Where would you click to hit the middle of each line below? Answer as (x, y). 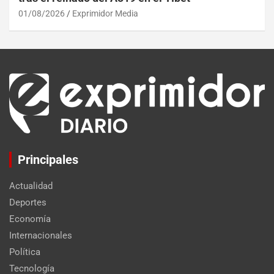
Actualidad (31, 186)
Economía (30, 219)
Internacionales (41, 235)
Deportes (28, 202)
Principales (48, 159)
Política (25, 252)
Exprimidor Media (105, 13)
